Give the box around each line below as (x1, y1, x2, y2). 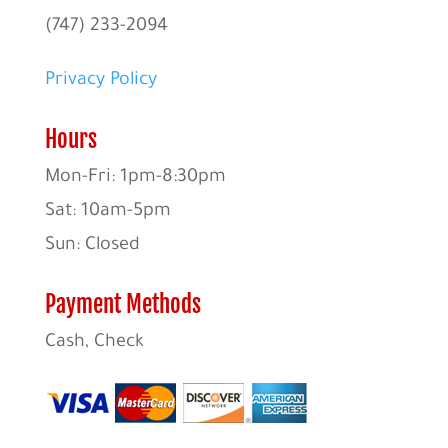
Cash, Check (44, 332, 144, 353)
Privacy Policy (44, 70, 157, 91)
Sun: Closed (44, 235, 140, 256)
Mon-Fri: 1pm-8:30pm (44, 167, 226, 188)
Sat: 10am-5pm (44, 201, 171, 222)
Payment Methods (44, 289, 201, 319)
